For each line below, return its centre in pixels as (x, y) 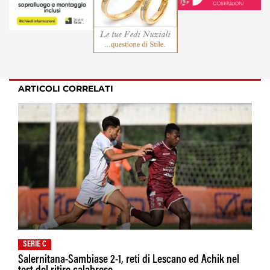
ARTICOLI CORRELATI (66, 89)
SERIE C (35, 245)
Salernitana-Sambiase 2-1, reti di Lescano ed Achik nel (129, 260)
